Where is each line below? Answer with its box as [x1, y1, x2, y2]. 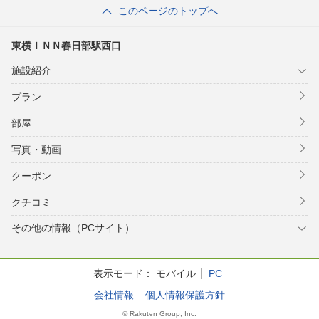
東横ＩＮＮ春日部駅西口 [11, 40, 121, 51]
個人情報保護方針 [145, 289, 225, 300]
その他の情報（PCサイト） [11, 222, 135, 234]
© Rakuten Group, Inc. [122, 310, 197, 318]
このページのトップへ [118, 5, 218, 16]
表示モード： [93, 268, 153, 279]
